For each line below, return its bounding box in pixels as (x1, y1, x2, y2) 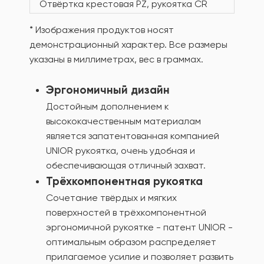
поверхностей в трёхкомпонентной (46, 207, 206, 218)
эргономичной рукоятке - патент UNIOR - (46, 222, 233, 233)
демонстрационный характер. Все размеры (29, 39, 227, 50)
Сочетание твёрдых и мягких (46, 192, 177, 203)
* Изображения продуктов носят (29, 24, 174, 35)
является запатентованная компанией (46, 130, 219, 141)
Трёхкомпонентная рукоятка (46, 174, 203, 188)
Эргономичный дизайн (46, 83, 170, 97)
